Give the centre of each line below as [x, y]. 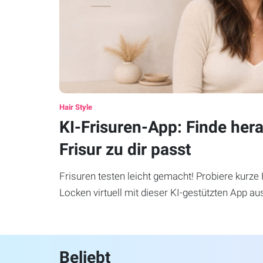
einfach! [76, 209]
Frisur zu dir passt [125, 150]
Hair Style [75, 107]
